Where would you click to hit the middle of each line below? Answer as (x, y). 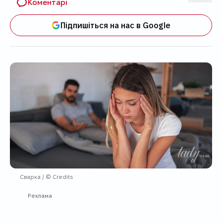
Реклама (40, 195)
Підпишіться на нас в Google (115, 25)
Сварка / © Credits (46, 176)
